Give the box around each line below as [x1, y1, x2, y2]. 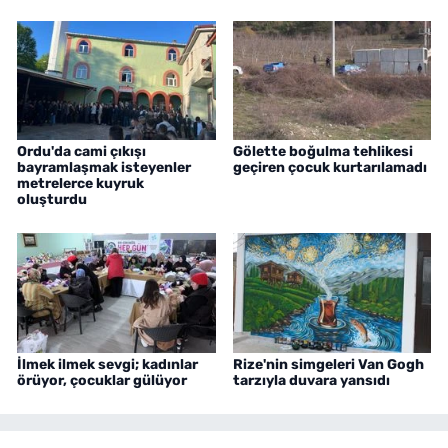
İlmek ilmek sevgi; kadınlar [17, 355, 198, 373]
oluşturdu [17, 190, 87, 208]
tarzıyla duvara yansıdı [232, 371, 390, 389]
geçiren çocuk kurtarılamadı [232, 158, 427, 176]
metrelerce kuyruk [17, 174, 144, 192]
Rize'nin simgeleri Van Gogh [232, 355, 424, 373]
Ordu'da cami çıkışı [17, 142, 146, 160]
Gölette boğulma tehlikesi [232, 142, 413, 160]
